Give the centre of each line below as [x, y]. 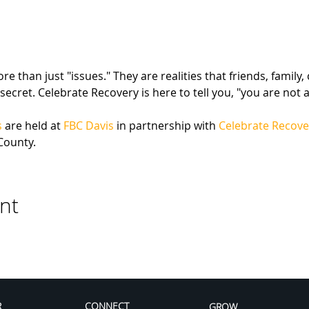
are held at [32, 125]
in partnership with [166, 125]
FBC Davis [88, 125]
